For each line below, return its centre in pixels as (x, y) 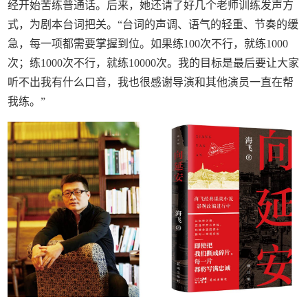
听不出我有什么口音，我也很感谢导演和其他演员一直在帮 (151, 82)
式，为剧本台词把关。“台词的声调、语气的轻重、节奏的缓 (153, 24)
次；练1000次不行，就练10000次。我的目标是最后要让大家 (154, 63)
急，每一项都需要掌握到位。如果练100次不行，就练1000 (148, 43)
